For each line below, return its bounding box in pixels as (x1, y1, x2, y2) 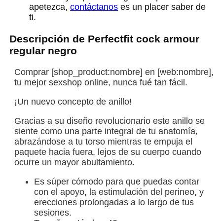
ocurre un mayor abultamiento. (14, 157, 135, 168)
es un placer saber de (118, 2, 206, 12)
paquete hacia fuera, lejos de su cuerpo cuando (14, 147, 202, 157)
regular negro (9, 45, 77, 57)
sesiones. (34, 208, 72, 218)
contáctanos (70, 2, 118, 12)
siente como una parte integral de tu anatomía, (14, 126, 198, 137)
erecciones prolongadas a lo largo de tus (34, 197, 194, 208)
